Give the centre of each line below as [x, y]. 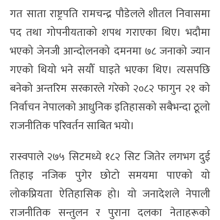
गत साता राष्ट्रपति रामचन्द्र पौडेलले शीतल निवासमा [110, 14]
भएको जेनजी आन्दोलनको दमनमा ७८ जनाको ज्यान [110, 51]
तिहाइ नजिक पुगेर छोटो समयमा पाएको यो [110, 175]
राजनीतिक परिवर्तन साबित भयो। [72, 126]
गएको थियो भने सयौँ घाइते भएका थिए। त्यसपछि [110, 70]
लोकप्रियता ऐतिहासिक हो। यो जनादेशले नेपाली [110, 194]
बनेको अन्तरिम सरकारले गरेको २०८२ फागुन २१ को [110, 88]
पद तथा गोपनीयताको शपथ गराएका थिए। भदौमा [110, 32]
